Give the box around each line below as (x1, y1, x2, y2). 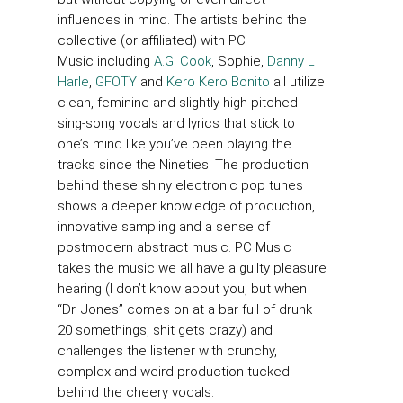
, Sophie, (211, 52, 267, 69)
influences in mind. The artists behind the (58, 11, 307, 28)
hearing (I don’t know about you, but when (58, 280, 307, 297)
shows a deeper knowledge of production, (58, 197, 315, 214)
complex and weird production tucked (58, 363, 290, 380)
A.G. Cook (154, 52, 211, 69)
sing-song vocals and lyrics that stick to (58, 114, 295, 131)
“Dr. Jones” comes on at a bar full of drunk (58, 300, 312, 318)
